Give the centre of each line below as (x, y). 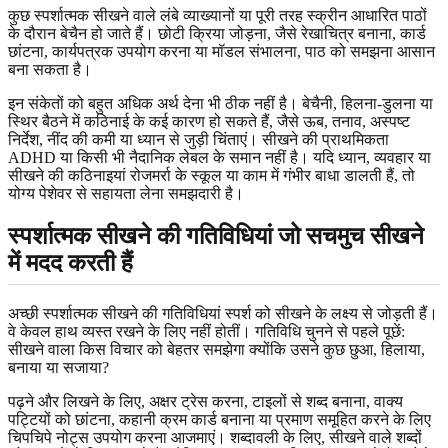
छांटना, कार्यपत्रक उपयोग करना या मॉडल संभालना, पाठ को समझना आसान (221, 51)
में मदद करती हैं (70, 262)
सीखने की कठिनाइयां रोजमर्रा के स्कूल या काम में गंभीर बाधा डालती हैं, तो (211, 175)
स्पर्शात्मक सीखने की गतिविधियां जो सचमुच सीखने (216, 235)
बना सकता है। (50, 69)
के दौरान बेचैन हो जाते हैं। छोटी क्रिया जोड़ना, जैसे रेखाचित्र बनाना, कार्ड (217, 33)
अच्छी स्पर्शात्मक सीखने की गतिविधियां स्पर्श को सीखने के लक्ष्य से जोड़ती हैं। (223, 313)
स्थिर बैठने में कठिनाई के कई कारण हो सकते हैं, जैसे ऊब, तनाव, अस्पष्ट (209, 121)
